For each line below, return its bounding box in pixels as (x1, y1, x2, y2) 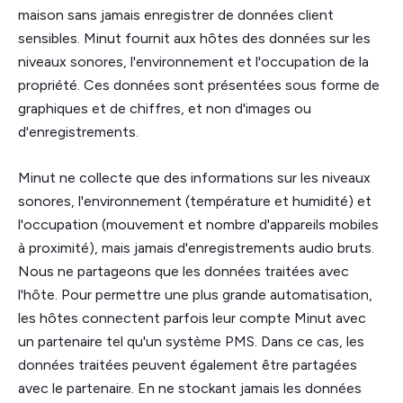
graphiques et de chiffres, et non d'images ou (18, 99, 311, 117)
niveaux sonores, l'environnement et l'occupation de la (18, 52, 369, 70)
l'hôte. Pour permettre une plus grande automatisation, (18, 285, 372, 303)
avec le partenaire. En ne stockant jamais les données (18, 379, 362, 397)
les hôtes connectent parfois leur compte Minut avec (18, 309, 366, 327)
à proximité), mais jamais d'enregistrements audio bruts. (18, 238, 374, 256)
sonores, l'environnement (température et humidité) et (18, 192, 372, 210)
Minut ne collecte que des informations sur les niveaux (18, 168, 371, 186)
